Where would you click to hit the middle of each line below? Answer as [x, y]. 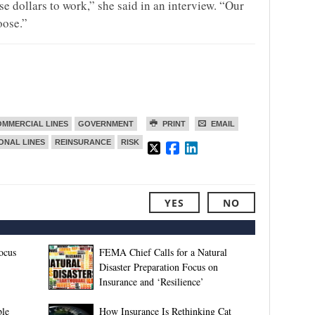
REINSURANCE [83, 142]
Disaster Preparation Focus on [158, 267]
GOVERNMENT [106, 124]
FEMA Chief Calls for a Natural [163, 252]
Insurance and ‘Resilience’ [151, 282]
